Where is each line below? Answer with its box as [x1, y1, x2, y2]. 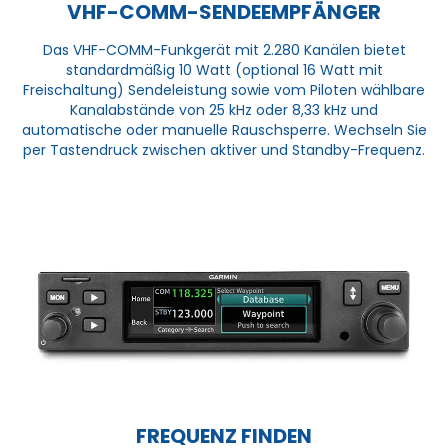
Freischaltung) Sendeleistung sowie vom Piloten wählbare [23, 79, 425, 100]
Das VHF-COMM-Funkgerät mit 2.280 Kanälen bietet [42, 39, 406, 60]
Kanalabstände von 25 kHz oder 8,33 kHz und [70, 99, 378, 120]
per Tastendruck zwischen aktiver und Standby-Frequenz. [23, 139, 425, 160]
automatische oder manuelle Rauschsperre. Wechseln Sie [21, 119, 427, 140]
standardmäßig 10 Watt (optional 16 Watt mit [65, 59, 383, 80]
